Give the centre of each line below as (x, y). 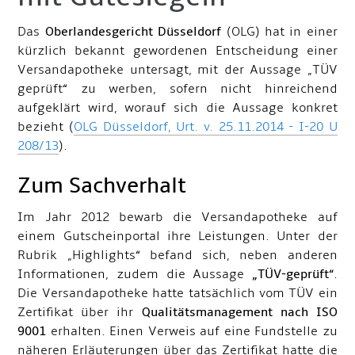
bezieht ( (46, 127)
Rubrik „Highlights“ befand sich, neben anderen (177, 255)
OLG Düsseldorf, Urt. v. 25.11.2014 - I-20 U (206, 127)
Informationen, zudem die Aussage (135, 274)
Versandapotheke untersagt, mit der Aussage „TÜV (177, 70)
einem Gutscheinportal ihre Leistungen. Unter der (177, 236)
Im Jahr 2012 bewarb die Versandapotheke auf (177, 217)
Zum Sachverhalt (102, 186)
